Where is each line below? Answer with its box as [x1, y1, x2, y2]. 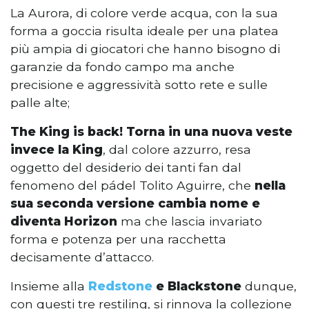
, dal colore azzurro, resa [103, 142, 251, 157]
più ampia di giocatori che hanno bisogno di [10, 41, 280, 57]
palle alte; [10, 95, 70, 110]
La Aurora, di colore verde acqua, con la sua [10, 6, 278, 21]
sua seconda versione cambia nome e [10, 196, 260, 211]
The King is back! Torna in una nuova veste [10, 124, 292, 139]
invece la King [10, 142, 103, 157]
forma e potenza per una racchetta [10, 232, 226, 247]
